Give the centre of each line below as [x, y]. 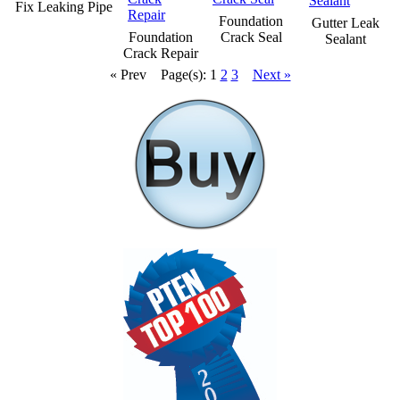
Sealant [345, 38]
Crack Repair [160, 53]
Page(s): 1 [190, 74]
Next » [271, 74]
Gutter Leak [345, 22]
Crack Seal [251, 37]
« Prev [128, 74]
